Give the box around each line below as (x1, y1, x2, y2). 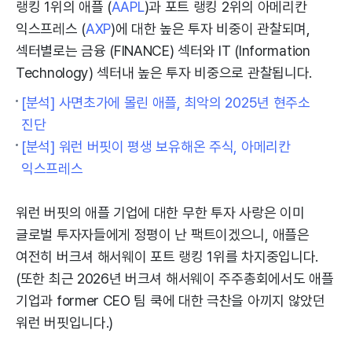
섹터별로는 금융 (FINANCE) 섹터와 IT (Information (16, 42, 310, 59)
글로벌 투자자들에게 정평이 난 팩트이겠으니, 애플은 (16, 226, 310, 243)
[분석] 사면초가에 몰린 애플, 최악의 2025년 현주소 (21, 94, 310, 111)
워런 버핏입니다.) (16, 314, 113, 331)
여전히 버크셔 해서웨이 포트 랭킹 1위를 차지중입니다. (16, 248, 319, 265)
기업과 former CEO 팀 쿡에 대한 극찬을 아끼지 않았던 (16, 292, 325, 309)
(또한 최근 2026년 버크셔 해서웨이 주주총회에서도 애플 (16, 270, 334, 287)
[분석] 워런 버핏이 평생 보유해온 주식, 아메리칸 (21, 138, 291, 155)
